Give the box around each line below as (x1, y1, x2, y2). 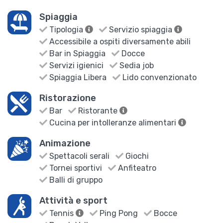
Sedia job (117, 60, 154, 70)
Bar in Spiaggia (47, 48, 106, 58)
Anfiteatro (116, 163, 156, 173)
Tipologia (47, 24, 85, 34)
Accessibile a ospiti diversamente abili (47, 36, 191, 46)
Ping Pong (98, 208, 138, 218)
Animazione (39, 137, 91, 149)
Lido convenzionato (120, 72, 197, 82)
